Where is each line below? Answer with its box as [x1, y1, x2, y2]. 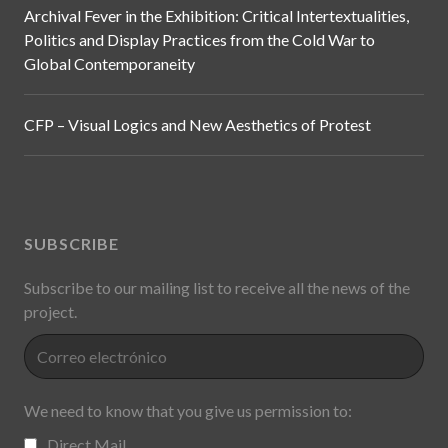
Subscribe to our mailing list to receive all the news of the [24, 277, 410, 297]
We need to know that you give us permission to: [24, 400, 352, 420]
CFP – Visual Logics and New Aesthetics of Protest [24, 114, 371, 134]
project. [24, 301, 77, 321]
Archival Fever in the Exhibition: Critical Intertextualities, [24, 5, 409, 25]
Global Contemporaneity [24, 53, 195, 73]
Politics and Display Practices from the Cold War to [24, 29, 375, 49]
